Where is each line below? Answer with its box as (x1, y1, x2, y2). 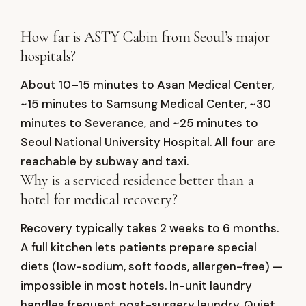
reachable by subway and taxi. (20, 154, 189, 169)
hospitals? (20, 47, 76, 65)
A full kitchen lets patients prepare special (20, 240, 258, 255)
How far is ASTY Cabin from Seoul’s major (20, 28, 270, 46)
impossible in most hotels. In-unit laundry (20, 278, 253, 293)
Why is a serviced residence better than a (20, 171, 254, 189)
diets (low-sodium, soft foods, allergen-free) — (20, 259, 283, 274)
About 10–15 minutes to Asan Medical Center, (20, 77, 275, 92)
